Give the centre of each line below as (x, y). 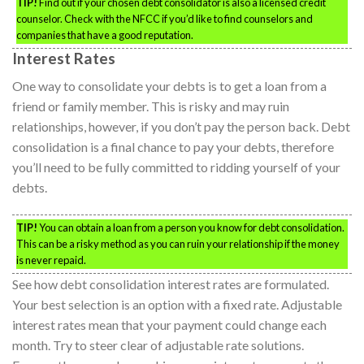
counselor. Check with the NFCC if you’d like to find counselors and (165, 18)
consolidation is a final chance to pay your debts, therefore (173, 147)
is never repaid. (51, 260)
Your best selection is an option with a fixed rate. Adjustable (177, 305)
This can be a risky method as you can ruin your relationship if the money (178, 244)
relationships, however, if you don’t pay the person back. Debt (181, 127)
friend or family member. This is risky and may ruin (151, 106)
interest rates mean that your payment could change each (169, 325)
